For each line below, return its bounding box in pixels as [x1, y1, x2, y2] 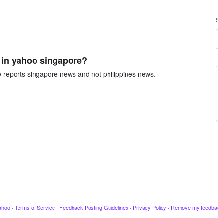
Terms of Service [14, 203, 55, 211]
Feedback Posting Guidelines [59, 203, 128, 211]
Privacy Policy [132, 203, 166, 211]
